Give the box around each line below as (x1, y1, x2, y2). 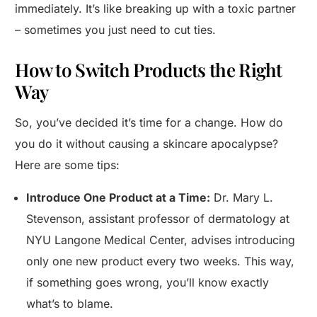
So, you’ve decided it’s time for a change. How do (15, 115, 284, 130)
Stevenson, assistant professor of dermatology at (26, 212, 290, 226)
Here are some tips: (15, 158, 120, 173)
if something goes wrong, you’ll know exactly (26, 275, 270, 290)
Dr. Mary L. (210, 190, 274, 205)
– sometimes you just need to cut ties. (15, 23, 217, 38)
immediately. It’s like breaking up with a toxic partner (15, 1, 296, 16)
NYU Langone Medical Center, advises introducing (26, 233, 296, 248)
